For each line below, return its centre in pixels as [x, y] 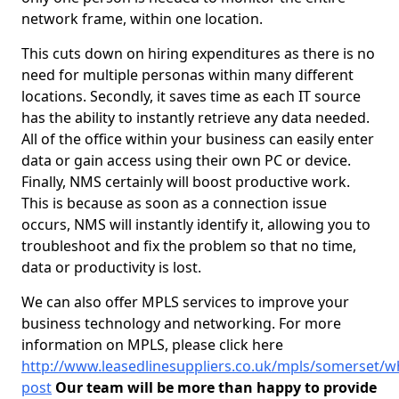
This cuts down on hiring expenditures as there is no [198, 53]
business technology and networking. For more [181, 323]
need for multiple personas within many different [187, 75]
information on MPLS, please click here [152, 345]
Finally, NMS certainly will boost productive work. [186, 182]
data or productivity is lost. [111, 267]
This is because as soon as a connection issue [174, 203]
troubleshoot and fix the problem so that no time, [189, 246]
